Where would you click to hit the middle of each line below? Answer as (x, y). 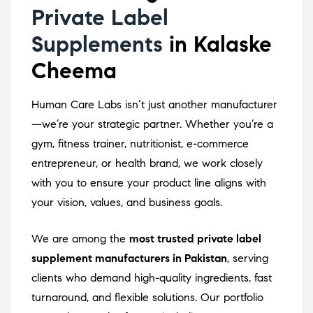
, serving (248, 259)
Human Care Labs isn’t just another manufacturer (154, 105)
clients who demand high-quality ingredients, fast (152, 278)
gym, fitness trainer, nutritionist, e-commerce (140, 144)
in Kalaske (217, 44)
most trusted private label (195, 239)
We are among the (80, 239)
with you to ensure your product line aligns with (149, 183)
